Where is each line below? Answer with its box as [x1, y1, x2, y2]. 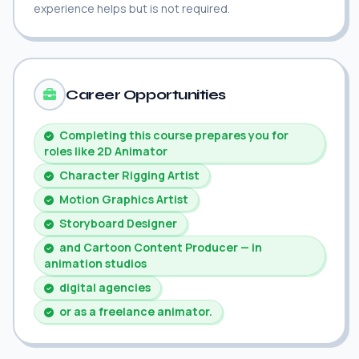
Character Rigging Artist [57, 167, 200, 183]
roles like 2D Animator [44, 143, 167, 159]
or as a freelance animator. [57, 304, 212, 319]
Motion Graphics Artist [57, 192, 188, 207]
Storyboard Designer [57, 216, 177, 231]
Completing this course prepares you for [57, 127, 288, 143]
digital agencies [57, 280, 151, 295]
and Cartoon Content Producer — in [57, 240, 262, 255]
